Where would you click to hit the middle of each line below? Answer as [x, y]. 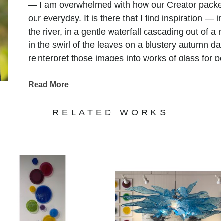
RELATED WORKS [110, 113]
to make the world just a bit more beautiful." [113, 72]
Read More [48, 85]
